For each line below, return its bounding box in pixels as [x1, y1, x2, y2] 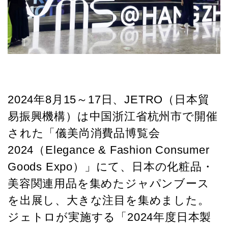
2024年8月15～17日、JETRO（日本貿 [8, 93, 210, 106]
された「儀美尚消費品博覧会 [8, 126, 160, 139]
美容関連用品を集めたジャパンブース [8, 177, 210, 190]
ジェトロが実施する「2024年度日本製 [8, 210, 212, 223]
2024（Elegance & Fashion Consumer [8, 143, 210, 156]
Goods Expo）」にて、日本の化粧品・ [8, 160, 214, 173]
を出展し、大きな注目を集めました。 [8, 193, 210, 207]
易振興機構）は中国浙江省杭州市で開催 [8, 109, 218, 123]
